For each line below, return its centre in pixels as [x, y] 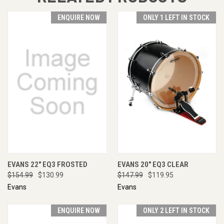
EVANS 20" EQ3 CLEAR [153, 164]
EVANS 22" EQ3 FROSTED [47, 164]
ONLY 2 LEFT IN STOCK [176, 210]
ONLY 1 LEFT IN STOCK [176, 17]
